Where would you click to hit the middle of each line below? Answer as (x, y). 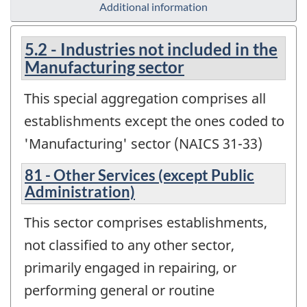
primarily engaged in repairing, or (130, 267)
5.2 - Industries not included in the (151, 49)
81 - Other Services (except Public (139, 175)
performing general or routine (119, 290)
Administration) (80, 191)
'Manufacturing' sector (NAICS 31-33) (143, 144)
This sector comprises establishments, (146, 222)
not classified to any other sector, (129, 245)
